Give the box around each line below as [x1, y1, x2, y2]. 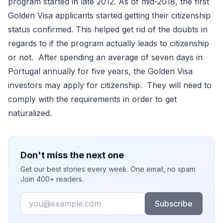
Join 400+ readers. [20, 175, 84, 183]
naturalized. [8, 108, 52, 118]
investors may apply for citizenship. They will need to [8, 80, 212, 90]
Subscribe [154, 199, 193, 209]
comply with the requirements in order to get [8, 94, 177, 104]
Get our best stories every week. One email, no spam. [20, 165, 197, 173]
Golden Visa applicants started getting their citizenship [8, 10, 211, 20]
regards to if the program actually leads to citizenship [8, 38, 209, 48]
